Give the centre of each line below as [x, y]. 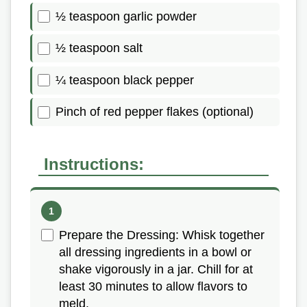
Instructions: [94, 164]
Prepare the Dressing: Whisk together [162, 235]
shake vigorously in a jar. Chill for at [156, 270]
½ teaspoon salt [99, 48]
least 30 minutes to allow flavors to [153, 287]
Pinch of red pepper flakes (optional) [155, 112]
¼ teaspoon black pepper [125, 80]
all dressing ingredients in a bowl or [155, 253]
